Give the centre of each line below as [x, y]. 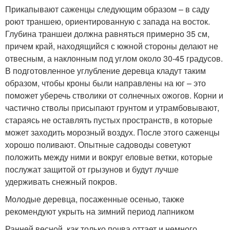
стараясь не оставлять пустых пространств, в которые [109, 120]
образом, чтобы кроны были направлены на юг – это [106, 83]
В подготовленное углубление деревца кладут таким [106, 71]
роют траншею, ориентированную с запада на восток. [108, 22]
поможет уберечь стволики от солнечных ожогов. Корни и [114, 95]
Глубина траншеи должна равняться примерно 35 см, [107, 34]
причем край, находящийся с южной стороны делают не [112, 46]
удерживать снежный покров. [61, 182]
